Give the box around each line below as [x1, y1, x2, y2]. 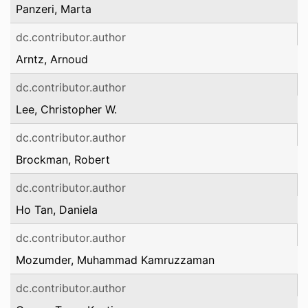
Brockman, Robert [16, 153, 110, 166]
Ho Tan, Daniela [16, 203, 98, 217]
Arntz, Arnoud [16, 52, 88, 66]
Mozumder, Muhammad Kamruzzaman [16, 253, 214, 267]
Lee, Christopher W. [16, 102, 117, 116]
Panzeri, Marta [16, 2, 91, 16]
